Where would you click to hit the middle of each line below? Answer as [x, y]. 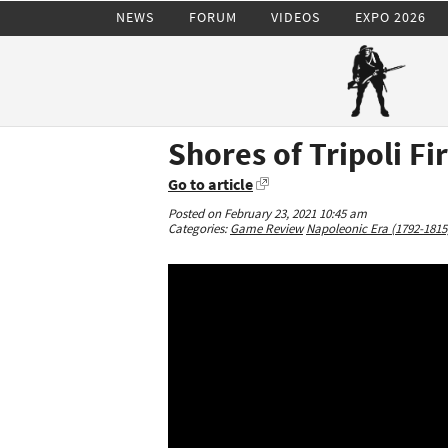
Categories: [199, 228]
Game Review [266, 228]
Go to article [210, 184]
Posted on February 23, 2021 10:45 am [267, 213]
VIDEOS [296, 16]
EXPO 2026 [390, 16]
